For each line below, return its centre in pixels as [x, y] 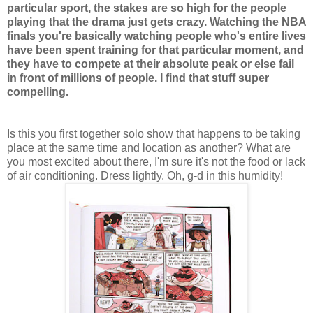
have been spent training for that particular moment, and [155, 50]
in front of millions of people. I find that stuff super [138, 78]
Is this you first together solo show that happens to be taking [154, 133]
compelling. [38, 92]
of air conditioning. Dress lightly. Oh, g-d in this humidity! [145, 175]
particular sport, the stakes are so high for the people [147, 8]
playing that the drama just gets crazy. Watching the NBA [156, 22]
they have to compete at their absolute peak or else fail [151, 64]
